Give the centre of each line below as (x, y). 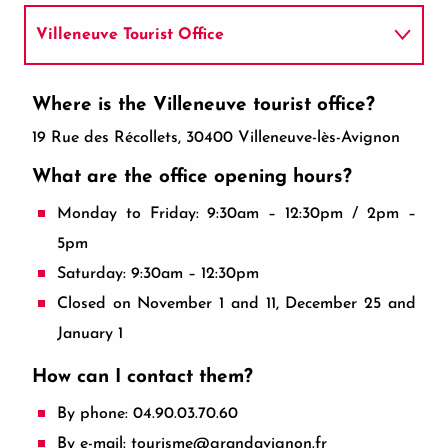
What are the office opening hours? (192, 177)
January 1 (89, 334)
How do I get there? (111, 93)
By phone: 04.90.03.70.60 (147, 414)
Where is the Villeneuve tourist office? (203, 105)
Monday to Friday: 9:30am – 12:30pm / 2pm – (236, 214)
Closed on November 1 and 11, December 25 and (236, 304)
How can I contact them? (142, 377)
